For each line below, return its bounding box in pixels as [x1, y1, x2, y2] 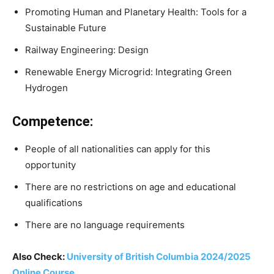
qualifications [25, 197, 83, 209]
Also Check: [12, 251, 67, 263]
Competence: [12, 114, 93, 130]
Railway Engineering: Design [25, 44, 149, 56]
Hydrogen [25, 82, 68, 94]
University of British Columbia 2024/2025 [67, 251, 251, 263]
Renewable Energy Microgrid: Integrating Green [25, 66, 232, 78]
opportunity [25, 159, 78, 171]
